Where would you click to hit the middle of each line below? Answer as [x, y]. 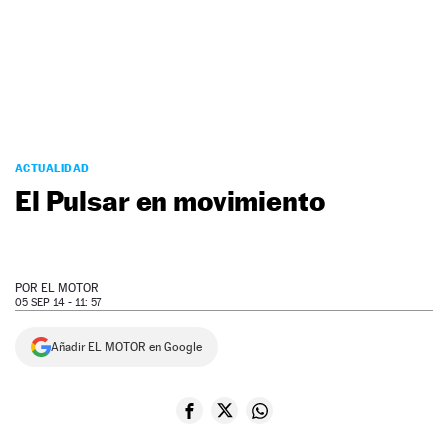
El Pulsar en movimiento [170, 201]
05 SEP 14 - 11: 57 [58, 303]
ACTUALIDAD [52, 168]
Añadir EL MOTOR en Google [126, 347]
